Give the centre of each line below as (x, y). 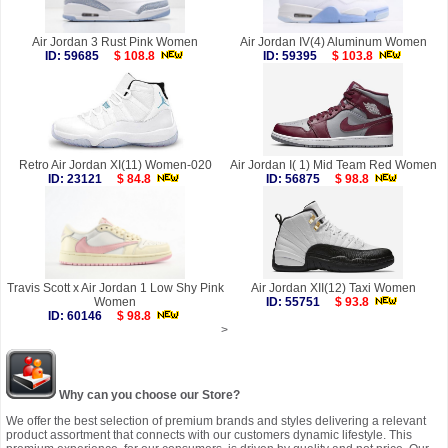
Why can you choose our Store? (148, 395)
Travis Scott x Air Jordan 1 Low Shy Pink (115, 288)
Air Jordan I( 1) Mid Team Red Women (333, 165)
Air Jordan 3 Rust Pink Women (115, 42)
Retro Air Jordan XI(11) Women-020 (115, 165)
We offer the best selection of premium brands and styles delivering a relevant (216, 421)
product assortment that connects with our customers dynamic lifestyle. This (209, 435)
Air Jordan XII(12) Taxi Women (333, 288)
